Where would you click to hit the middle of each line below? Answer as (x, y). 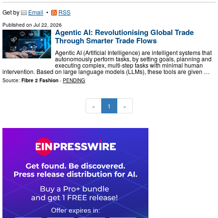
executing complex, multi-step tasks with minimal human (129, 65)
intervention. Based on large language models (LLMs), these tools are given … (106, 72)
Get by (12, 12)
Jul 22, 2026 (48, 25)
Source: (12, 81)
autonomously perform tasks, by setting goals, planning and (133, 59)
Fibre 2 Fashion (40, 81)
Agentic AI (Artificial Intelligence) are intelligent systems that (133, 53)
